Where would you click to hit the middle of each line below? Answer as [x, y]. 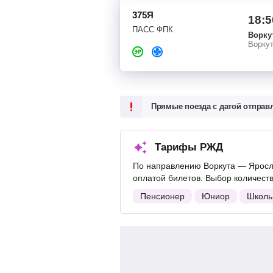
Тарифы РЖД [189, 147]
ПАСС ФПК [153, 30]
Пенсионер [162, 196]
